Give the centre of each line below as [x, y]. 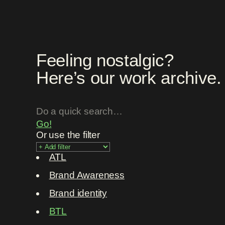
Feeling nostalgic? [105, 60]
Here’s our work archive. [129, 78]
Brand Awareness [87, 175]
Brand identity [78, 193]
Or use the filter [68, 135]
